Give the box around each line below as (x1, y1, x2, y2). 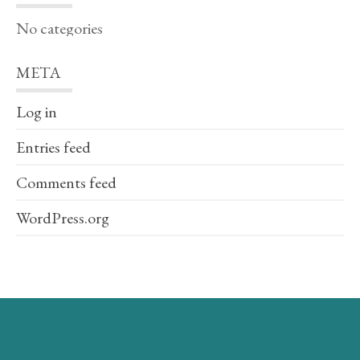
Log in (16, 101, 57, 122)
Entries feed (16, 137, 91, 157)
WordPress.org (16, 207, 109, 228)
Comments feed (16, 172, 117, 193)
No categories (16, 18, 103, 39)
